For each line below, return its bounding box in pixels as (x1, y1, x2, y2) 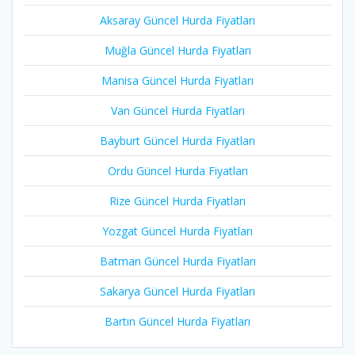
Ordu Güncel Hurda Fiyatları (107, 162, 248, 178)
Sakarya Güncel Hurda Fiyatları (100, 283, 255, 299)
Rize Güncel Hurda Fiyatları (109, 193, 246, 208)
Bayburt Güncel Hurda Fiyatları (100, 132, 255, 148)
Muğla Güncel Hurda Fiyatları (104, 42, 251, 58)
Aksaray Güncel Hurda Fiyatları (100, 12, 255, 28)
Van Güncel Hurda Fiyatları (110, 102, 245, 118)
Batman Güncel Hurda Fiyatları (99, 253, 256, 269)
